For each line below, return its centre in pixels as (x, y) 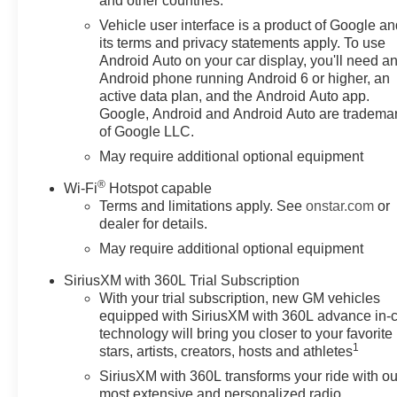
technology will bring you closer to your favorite (246, 334)
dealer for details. (154, 224)
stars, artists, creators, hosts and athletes (226, 352)
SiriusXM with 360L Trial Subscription (182, 281)
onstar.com (340, 206)
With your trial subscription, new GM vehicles (240, 299)
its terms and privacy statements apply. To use (243, 43)
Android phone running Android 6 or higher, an (245, 79)
